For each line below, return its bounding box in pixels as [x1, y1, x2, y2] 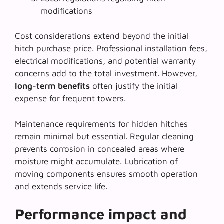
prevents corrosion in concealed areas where [15, 143, 184, 154]
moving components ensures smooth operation [15, 168, 198, 179]
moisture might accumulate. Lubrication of [15, 156, 178, 166]
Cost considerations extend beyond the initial [15, 31, 188, 41]
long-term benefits [15, 81, 90, 91]
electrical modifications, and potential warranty [15, 56, 196, 66]
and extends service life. [15, 181, 107, 191]
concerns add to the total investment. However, [15, 68, 197, 79]
